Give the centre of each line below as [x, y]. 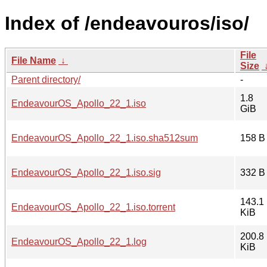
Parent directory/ [46, 79]
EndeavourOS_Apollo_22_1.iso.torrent [93, 207]
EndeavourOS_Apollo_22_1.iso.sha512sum [105, 138]
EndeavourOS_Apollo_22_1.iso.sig [86, 172]
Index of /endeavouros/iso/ [127, 24]
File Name [34, 60]
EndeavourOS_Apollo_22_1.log [79, 241]
